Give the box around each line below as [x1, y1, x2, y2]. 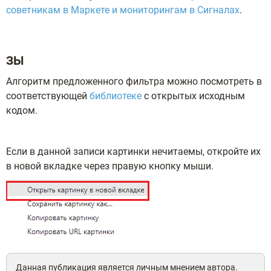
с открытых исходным [142, 90, 245, 102]
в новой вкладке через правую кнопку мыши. [6, 160, 214, 172]
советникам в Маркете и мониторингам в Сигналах [6, 4, 240, 16]
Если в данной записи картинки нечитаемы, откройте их [6, 146, 261, 158]
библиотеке [90, 90, 142, 102]
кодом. [6, 105, 38, 117]
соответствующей [6, 90, 90, 102]
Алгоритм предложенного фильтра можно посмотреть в [6, 76, 262, 88]
